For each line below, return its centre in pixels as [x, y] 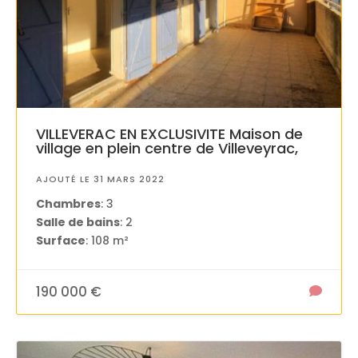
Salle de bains [78, 222]
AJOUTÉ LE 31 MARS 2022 [100, 179]
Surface [61, 240]
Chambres [68, 203]
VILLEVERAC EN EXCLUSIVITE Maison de [169, 133]
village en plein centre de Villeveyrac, [167, 148]
